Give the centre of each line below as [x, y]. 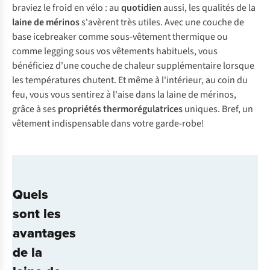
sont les [37, 213]
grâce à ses [35, 109]
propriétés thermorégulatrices [120, 109]
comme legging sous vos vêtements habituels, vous [115, 51]
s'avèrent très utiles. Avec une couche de [162, 22]
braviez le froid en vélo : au [67, 8]
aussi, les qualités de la [209, 8]
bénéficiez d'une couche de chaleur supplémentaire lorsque [133, 66]
